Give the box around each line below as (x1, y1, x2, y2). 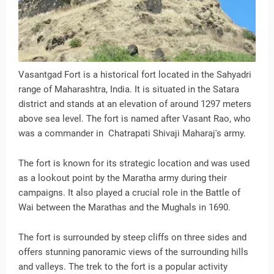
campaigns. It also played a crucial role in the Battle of (18, 187, 240, 198)
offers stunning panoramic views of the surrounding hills (18, 246, 248, 257)
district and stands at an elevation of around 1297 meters (18, 98, 251, 109)
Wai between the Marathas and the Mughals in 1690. (18, 202, 231, 213)
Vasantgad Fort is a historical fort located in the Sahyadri (18, 69, 251, 80)
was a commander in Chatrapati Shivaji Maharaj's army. (18, 128, 246, 139)
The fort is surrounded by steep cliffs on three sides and (18, 232, 246, 243)
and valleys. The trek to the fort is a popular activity (18, 261, 228, 272)
